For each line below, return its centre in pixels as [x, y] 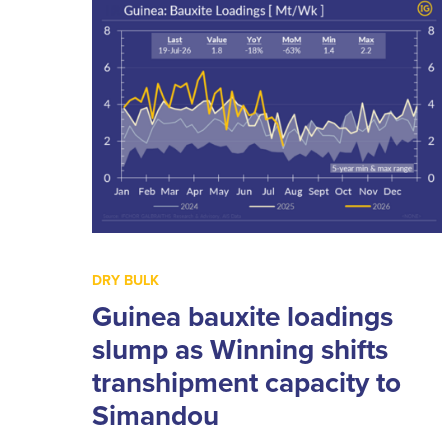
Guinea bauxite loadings [242, 315]
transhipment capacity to [246, 381]
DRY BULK [125, 279]
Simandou [155, 414]
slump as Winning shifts [240, 348]
